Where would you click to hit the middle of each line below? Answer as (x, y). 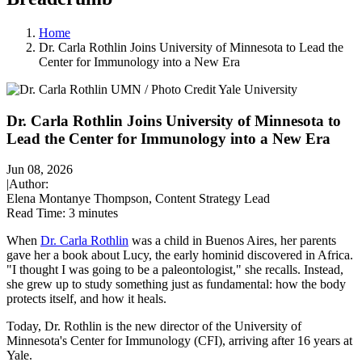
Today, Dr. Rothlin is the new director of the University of (154, 326)
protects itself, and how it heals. (86, 299)
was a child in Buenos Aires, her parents (232, 241)
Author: (29, 184)
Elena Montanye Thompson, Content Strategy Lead (138, 199)
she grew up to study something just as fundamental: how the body (176, 284)
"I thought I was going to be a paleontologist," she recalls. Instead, (175, 270)
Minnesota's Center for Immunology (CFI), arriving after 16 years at (179, 341)
